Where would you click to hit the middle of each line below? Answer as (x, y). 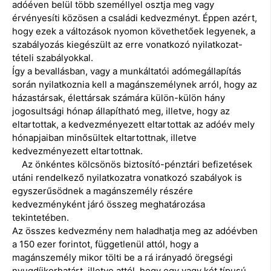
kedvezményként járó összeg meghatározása (109, 204)
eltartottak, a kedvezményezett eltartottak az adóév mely (133, 125)
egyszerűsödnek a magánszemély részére (103, 191)
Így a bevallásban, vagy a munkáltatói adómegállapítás (127, 71)
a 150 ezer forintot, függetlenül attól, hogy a (105, 244)
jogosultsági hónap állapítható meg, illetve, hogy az (121, 111)
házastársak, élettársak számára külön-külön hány (119, 98)
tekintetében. (41, 218)
